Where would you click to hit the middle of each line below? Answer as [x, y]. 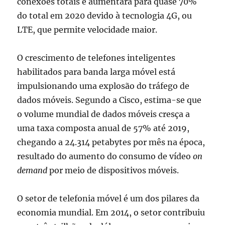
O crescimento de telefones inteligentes [96, 58]
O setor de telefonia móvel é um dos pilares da [108, 199]
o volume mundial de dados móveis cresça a [104, 114]
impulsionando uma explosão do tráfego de [103, 86]
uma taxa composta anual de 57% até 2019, [103, 128]
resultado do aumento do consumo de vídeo [105, 156]
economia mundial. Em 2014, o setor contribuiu [111, 213]
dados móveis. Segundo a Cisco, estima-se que [109, 100]
